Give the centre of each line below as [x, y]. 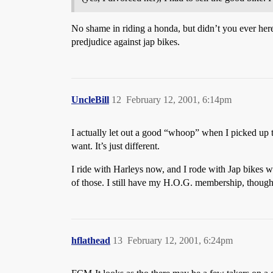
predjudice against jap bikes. [126, 42]
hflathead [91, 240]
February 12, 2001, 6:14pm [179, 100]
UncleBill [90, 100]
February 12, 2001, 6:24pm [180, 240]
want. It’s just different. [115, 146]
